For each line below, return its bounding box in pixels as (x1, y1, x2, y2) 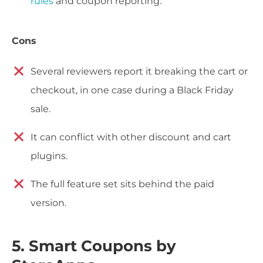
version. (31, 197, 66, 208)
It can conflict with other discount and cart (31, 131, 231, 143)
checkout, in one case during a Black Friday (31, 84, 234, 96)
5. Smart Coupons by (12, 237, 176, 256)
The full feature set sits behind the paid (31, 178, 214, 190)
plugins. (31, 150, 68, 161)
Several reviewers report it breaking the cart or (31, 65, 248, 77)
